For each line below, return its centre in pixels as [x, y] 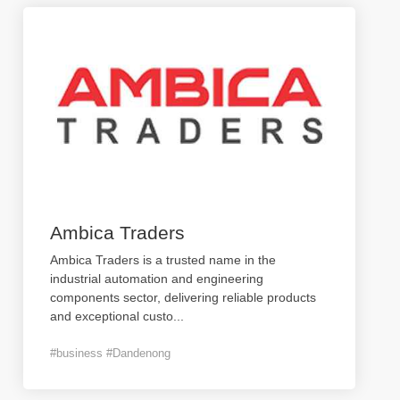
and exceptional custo [112, 316]
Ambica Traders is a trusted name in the [163, 260]
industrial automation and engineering [157, 279]
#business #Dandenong [110, 353]
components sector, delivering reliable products [183, 297]
